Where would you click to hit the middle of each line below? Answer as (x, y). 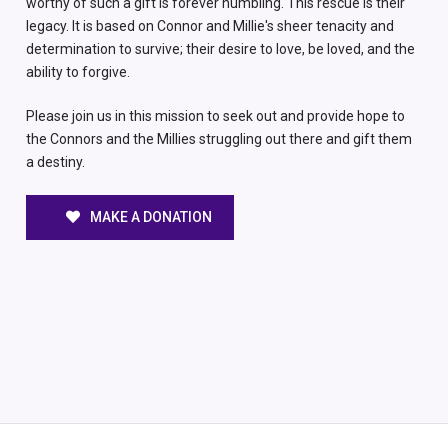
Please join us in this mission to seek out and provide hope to (215, 116)
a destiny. (55, 162)
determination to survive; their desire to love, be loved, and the (220, 49)
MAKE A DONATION (150, 217)
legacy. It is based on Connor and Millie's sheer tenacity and (209, 26)
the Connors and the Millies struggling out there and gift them (218, 139)
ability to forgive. (77, 72)
